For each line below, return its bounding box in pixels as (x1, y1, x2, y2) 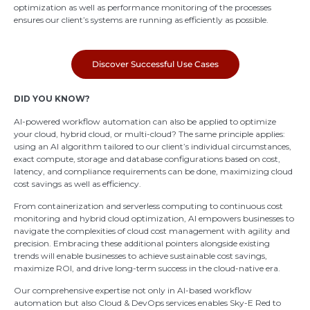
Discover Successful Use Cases (91, 59, 219, 70)
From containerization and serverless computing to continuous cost (14, 200, 283, 211)
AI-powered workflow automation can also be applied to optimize (14, 116, 276, 127)
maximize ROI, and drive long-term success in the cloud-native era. (14, 262, 280, 273)
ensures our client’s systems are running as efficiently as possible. (14, 14, 268, 25)
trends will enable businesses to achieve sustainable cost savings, (14, 250, 267, 261)
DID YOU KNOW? (14, 93, 90, 104)
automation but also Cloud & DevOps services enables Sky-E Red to (14, 298, 281, 309)
